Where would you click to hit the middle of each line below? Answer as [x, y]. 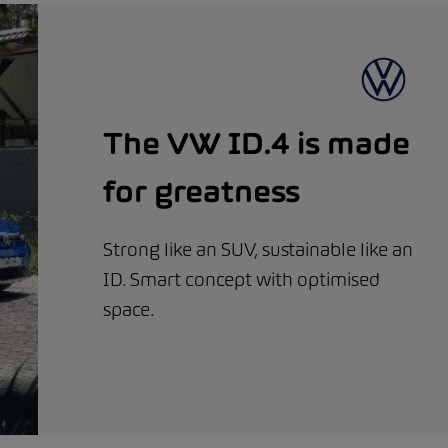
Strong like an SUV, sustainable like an [258, 249]
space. [129, 309]
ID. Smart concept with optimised [242, 279]
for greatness [202, 191]
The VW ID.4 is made [257, 143]
